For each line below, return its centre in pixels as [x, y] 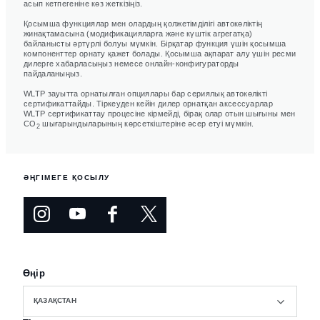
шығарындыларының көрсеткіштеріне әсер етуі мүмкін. [147, 123]
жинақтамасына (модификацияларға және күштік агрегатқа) [138, 33]
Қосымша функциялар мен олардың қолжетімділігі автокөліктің [143, 23]
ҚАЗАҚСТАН [55, 301]
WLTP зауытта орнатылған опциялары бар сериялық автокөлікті [146, 93]
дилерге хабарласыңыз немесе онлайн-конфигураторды [131, 63]
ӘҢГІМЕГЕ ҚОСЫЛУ [67, 178]
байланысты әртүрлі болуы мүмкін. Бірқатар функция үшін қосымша [155, 43]
